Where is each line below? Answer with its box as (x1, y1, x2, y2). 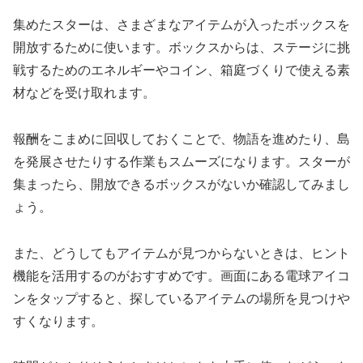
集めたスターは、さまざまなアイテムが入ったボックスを (13, 18, 350, 32)
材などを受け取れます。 (13, 86, 156, 100)
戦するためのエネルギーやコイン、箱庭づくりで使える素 (13, 63, 350, 78)
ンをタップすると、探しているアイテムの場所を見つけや (13, 291, 350, 305)
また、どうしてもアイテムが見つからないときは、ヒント (13, 246, 350, 260)
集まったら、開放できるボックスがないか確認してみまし (13, 177, 350, 191)
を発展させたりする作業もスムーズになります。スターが (13, 154, 350, 169)
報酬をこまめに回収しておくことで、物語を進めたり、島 (13, 131, 350, 146)
